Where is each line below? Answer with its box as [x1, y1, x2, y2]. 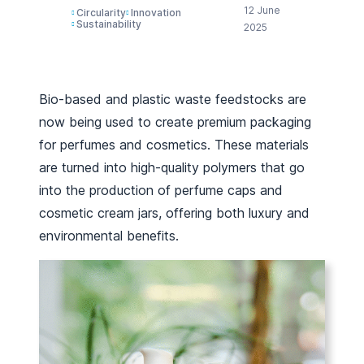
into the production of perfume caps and [39, 182, 283, 198]
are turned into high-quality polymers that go [39, 159, 305, 175]
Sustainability [76, 18, 141, 30]
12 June [244, 4, 281, 16]
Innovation [131, 6, 181, 19]
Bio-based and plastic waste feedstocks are [39, 91, 306, 107]
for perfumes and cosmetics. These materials [39, 136, 309, 153]
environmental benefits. [39, 227, 179, 244]
